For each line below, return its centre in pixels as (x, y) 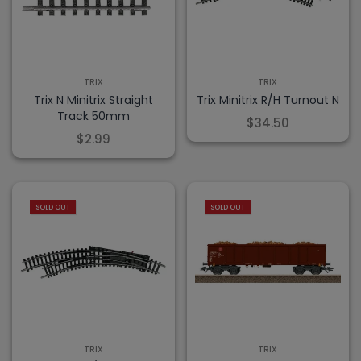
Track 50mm (93, 116)
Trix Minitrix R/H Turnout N (268, 100)
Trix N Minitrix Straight (93, 100)
